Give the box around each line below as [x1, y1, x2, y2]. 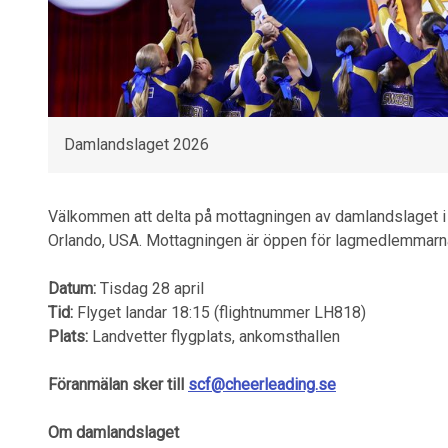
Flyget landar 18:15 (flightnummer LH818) [73, 303, 366, 322]
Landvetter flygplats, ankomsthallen [88, 327, 340, 346]
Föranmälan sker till [48, 375, 188, 394]
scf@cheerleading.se [188, 375, 336, 394]
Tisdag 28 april [96, 279, 204, 298]
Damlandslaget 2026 [64, 135, 209, 154]
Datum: [48, 279, 96, 298]
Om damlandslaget [48, 423, 179, 442]
